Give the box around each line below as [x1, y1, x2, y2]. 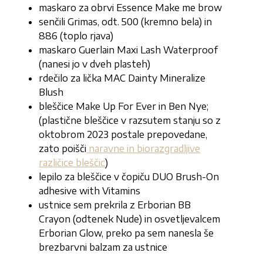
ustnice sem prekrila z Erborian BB [39, 199, 191, 211]
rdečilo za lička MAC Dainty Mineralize [39, 72, 206, 85]
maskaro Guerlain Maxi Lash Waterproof [39, 44, 218, 56]
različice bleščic [39, 157, 106, 169]
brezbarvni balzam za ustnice [39, 241, 168, 254]
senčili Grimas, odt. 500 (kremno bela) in [39, 16, 213, 28]
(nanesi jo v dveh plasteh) [39, 58, 151, 70]
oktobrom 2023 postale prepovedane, [39, 129, 208, 141]
